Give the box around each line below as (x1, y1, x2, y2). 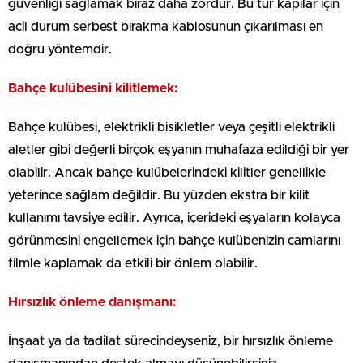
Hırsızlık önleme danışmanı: (8, 295, 177, 309)
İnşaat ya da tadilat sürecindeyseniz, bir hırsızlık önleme (8, 334, 333, 348)
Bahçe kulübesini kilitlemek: (8, 81, 178, 95)
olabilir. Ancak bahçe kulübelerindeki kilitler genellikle (8, 165, 326, 179)
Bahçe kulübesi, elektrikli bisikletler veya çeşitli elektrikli (8, 120, 335, 134)
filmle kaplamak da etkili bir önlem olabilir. (8, 256, 258, 270)
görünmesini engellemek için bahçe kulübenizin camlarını (8, 233, 340, 247)
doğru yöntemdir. (8, 42, 112, 56)
